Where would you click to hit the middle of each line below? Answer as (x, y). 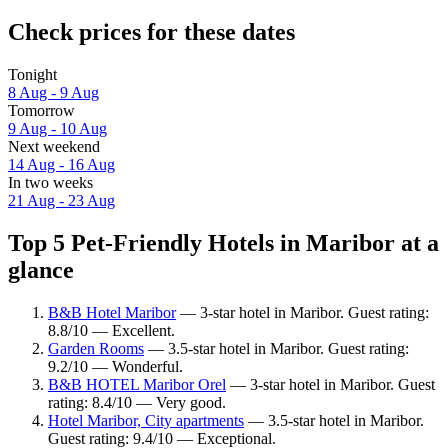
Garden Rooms (96, 348)
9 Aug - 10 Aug (57, 129)
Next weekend (54, 147)
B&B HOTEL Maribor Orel (137, 384)
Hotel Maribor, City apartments (146, 420)
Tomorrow (41, 111)
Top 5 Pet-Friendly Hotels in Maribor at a (223, 242)
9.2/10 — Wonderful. (115, 366)
